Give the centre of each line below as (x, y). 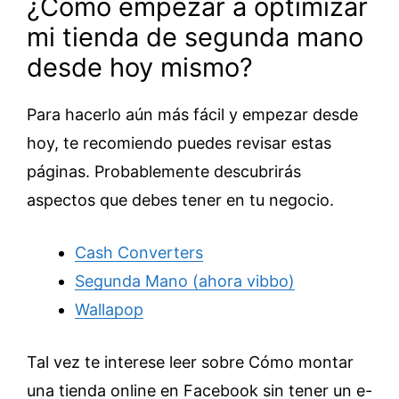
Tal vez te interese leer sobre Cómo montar (190, 362)
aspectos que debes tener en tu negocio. (180, 200)
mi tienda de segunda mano (195, 37)
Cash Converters (139, 253)
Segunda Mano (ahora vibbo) (185, 281)
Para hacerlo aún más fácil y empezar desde (192, 115)
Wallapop (109, 310)
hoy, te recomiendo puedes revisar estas (179, 143)
